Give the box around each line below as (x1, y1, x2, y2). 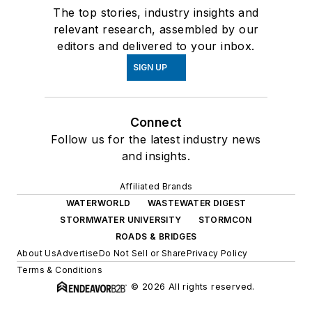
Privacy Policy (186, 247, 248, 258)
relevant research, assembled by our (53, 22, 259, 36)
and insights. (121, 148, 191, 163)
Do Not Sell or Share (98, 247, 187, 258)
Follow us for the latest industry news (51, 132, 261, 146)
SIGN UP (132, 61, 167, 72)
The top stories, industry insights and (53, 5, 259, 19)
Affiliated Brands (119, 180, 193, 192)
